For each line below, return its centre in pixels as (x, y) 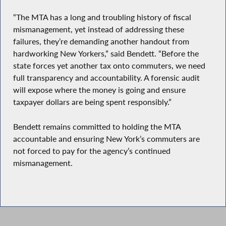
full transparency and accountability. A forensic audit (106, 77)
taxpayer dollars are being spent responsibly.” (92, 102)
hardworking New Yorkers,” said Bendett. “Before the (106, 53)
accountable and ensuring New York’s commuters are (106, 138)
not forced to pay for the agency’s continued (92, 151)
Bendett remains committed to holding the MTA (97, 126)
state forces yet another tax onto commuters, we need (109, 65)
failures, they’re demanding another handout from (101, 41)
